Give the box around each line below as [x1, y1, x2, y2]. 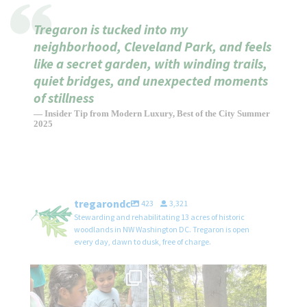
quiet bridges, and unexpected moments [33, 71, 268, 89]
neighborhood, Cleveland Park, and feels [33, 37, 271, 55]
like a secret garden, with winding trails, [33, 54, 267, 72]
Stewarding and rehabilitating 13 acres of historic [74, 211, 245, 222]
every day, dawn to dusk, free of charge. [74, 236, 212, 247]
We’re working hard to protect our [150, 270, 265, 281]
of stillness [33, 88, 94, 106]
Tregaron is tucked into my [33, 20, 188, 38]
